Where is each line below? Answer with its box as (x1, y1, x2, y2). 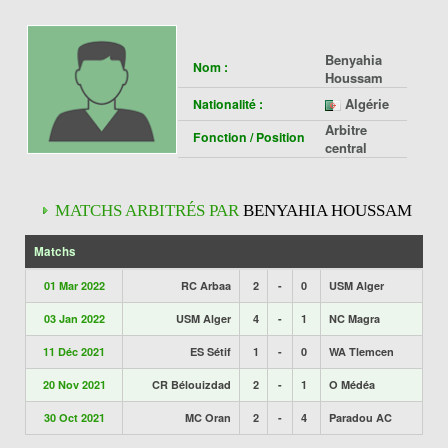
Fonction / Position (193, 128, 305, 146)
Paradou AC (329, 410, 392, 425)
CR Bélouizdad (152, 377, 231, 392)
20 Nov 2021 (42, 377, 106, 392)
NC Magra (329, 311, 380, 326)
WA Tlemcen (329, 344, 394, 359)
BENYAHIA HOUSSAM (243, 201, 412, 220)
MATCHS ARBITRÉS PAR (55, 201, 243, 220)
